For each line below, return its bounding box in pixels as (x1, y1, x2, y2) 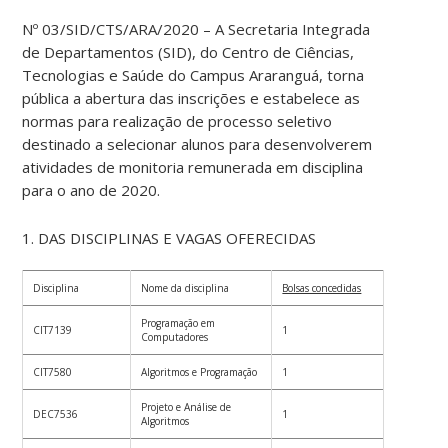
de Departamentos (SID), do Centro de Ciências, (22, 42, 355, 63)
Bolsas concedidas (282, 281, 362, 296)
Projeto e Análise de (141, 400, 232, 415)
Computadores (141, 330, 209, 345)
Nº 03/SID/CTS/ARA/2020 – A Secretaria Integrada (22, 19, 371, 40)
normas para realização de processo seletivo (22, 111, 333, 132)
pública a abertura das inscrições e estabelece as (22, 88, 361, 109)
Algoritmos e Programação (141, 365, 258, 380)
